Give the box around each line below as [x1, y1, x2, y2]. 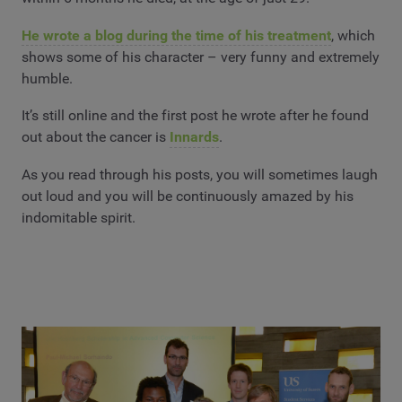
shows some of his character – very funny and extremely [22, 48, 380, 66]
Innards [170, 128, 219, 146]
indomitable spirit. [22, 208, 135, 226]
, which [331, 26, 375, 44]
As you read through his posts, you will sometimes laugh [22, 165, 378, 183]
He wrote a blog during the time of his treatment [22, 26, 331, 44]
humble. [22, 69, 73, 87]
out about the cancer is [22, 128, 170, 146]
